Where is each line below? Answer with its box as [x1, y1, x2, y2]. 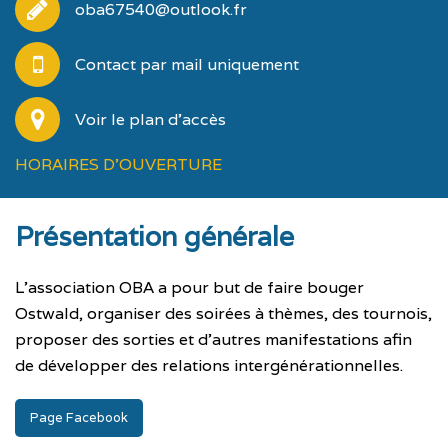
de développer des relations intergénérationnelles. [15, 355, 403, 376]
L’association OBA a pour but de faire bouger [15, 277, 364, 298]
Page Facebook [30, 409, 128, 426]
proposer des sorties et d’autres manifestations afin [15, 329, 412, 350]
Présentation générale [15, 219, 294, 254]
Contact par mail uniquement [75, 54, 299, 75]
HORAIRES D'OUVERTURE [15, 154, 222, 175]
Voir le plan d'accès [75, 109, 226, 130]
